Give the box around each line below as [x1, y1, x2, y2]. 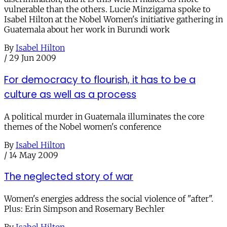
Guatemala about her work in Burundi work [4, 24, 170, 35]
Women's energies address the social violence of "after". [4, 194, 213, 204]
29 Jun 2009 [9, 53, 56, 63]
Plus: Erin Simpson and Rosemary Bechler [4, 204, 165, 214]
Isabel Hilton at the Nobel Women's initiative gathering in [4, 14, 223, 25]
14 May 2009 [9, 149, 58, 160]
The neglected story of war [4, 170, 133, 184]
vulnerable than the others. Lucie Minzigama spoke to [4, 4, 210, 15]
